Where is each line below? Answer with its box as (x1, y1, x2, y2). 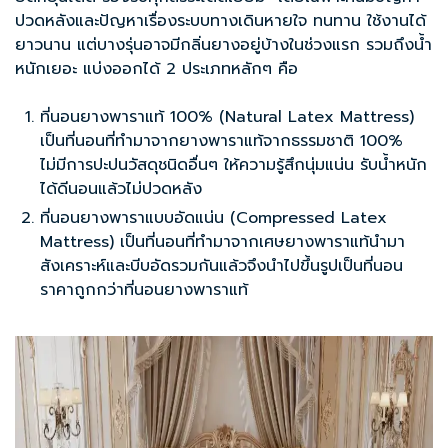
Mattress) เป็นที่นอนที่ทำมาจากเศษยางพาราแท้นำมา (40, 229, 405, 254)
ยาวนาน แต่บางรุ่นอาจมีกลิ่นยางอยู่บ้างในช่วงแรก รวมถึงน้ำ (15, 32, 432, 57)
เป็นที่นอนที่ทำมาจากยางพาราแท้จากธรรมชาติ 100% (40, 128, 403, 153)
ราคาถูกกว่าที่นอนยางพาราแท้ (40, 277, 248, 302)
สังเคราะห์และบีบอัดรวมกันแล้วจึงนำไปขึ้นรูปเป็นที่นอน (40, 253, 403, 278)
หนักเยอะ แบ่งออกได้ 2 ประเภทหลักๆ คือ (15, 56, 298, 81)
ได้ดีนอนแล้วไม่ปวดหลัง (40, 176, 202, 201)
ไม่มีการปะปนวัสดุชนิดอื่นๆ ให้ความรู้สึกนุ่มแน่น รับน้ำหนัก (40, 152, 427, 177)
